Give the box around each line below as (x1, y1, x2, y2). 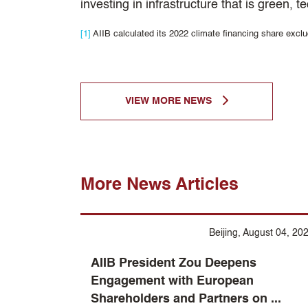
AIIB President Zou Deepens (91, 256, 256, 269)
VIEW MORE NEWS (125, 96, 214, 106)
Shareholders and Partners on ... (91, 292, 281, 305)
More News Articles (80, 176, 239, 194)
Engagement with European (91, 274, 254, 287)
